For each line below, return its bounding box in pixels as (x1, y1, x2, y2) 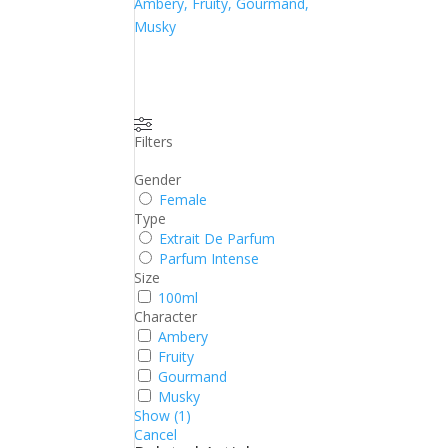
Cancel (134, 424, 178, 444)
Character (134, 306, 198, 326)
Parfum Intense (159, 248, 260, 268)
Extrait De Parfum (159, 228, 276, 248)
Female (159, 189, 208, 209)
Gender (134, 169, 182, 189)
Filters (134, 131, 174, 151)
